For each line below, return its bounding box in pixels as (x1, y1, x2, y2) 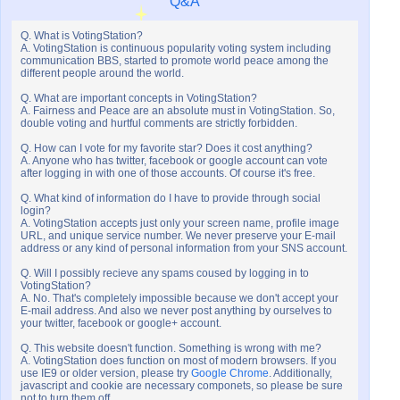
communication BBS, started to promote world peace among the (21, 54, 329, 68)
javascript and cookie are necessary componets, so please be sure (21, 379, 343, 393)
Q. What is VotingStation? (21, 29, 143, 43)
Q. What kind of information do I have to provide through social (21, 192, 321, 205)
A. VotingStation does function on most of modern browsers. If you (21, 354, 337, 368)
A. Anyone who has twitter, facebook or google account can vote (21, 154, 328, 168)
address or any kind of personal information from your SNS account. (21, 242, 347, 255)
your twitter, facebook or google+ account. (21, 317, 221, 330)
